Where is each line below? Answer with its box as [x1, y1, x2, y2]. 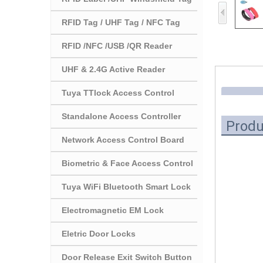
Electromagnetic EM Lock [62, 205, 164, 215]
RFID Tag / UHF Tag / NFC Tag [62, 17, 180, 27]
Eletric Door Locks [62, 228, 136, 238]
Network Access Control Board [62, 134, 184, 144]
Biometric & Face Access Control [62, 158, 193, 168]
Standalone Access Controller [62, 111, 181, 121]
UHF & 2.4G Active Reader [62, 64, 165, 74]
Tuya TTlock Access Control [62, 87, 174, 97]
